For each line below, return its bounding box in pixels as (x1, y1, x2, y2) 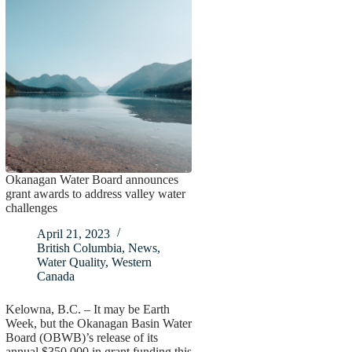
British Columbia (36, 240, 122, 255)
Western (111, 255, 152, 269)
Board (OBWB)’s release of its (5, 330, 158, 344)
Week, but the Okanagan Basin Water (5, 316, 192, 330)
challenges (5, 201, 57, 214)
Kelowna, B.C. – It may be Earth (5, 302, 170, 316)
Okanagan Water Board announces (5, 173, 178, 186)
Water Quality (36, 255, 105, 269)
